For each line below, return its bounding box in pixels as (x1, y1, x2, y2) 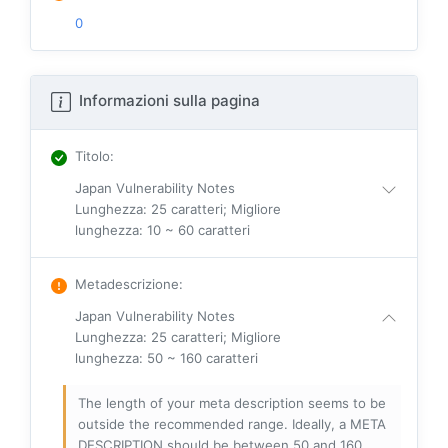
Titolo (75, 148, 110, 165)
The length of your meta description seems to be (78, 395, 386, 412)
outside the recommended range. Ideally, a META (78, 416, 386, 433)
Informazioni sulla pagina (75, 91, 260, 111)
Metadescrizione (75, 276, 179, 293)
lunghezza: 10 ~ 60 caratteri (75, 222, 250, 239)
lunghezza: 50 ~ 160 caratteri (75, 350, 258, 367)
